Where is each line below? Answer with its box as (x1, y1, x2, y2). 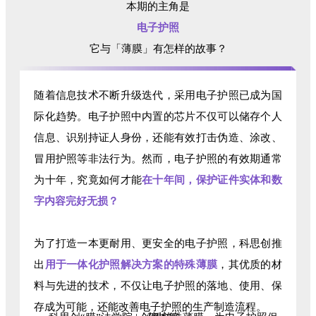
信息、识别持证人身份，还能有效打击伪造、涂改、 (34, 131, 282, 143)
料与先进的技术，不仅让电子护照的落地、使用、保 (34, 279, 282, 291)
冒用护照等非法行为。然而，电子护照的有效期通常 (34, 152, 282, 164)
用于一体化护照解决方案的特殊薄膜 (44, 258, 218, 270)
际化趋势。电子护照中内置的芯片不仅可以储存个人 (34, 110, 282, 122)
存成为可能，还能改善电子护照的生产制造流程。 (34, 300, 267, 312)
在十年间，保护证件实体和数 (142, 174, 282, 186)
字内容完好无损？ (34, 195, 119, 207)
